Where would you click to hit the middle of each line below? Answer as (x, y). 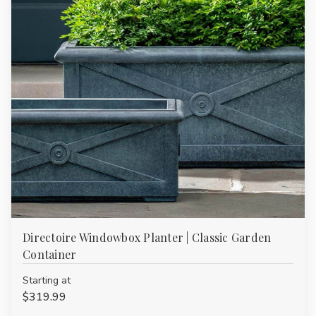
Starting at (47, 280)
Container (50, 254)
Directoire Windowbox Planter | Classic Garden (147, 237)
